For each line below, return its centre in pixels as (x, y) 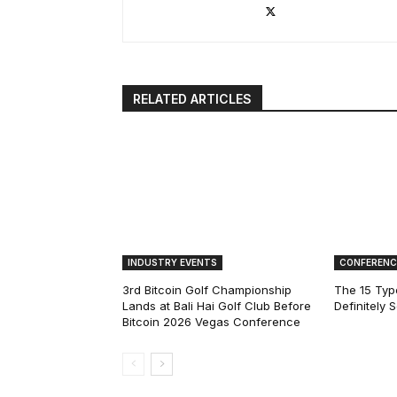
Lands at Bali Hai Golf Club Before (217, 306)
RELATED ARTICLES (192, 99)
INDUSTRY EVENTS (172, 263)
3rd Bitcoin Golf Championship (207, 290)
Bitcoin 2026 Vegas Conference (211, 322)
